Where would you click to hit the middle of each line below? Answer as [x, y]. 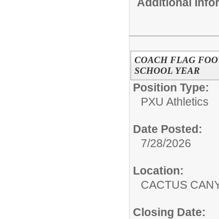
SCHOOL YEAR [167, 71]
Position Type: [171, 88]
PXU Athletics [175, 102]
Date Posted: [168, 129]
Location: [158, 171]
